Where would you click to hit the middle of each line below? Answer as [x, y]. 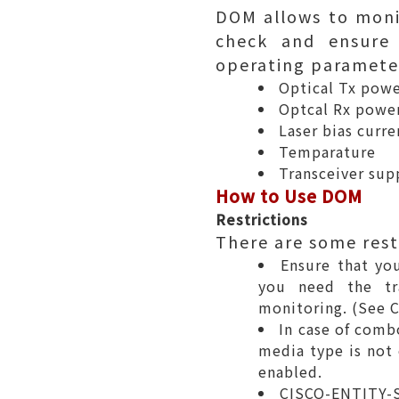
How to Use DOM [289, 196]
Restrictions [262, 219]
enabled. [290, 371]
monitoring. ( [308, 307]
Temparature [327, 151]
